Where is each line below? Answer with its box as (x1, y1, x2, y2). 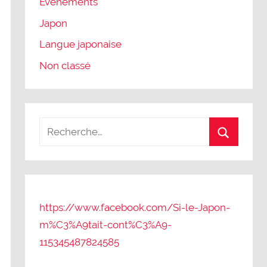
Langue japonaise (39, 38, 122, 51)
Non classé (39, 60, 91, 72)
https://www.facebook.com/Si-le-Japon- (39, 201, 231, 214)
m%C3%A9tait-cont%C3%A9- (39, 219, 172, 231)
